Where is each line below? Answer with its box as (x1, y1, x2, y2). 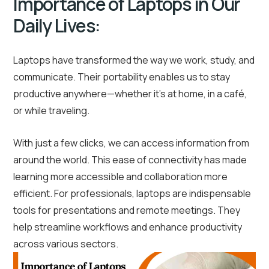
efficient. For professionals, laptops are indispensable (13, 187, 251, 201)
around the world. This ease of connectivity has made (13, 153, 247, 167)
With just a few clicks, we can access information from (13, 136, 249, 150)
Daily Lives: (13, 13, 100, 38)
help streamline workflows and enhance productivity (13, 220, 242, 234)
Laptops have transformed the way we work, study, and (13, 53, 255, 67)
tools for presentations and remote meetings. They (13, 204, 240, 217)
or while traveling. (13, 104, 89, 118)
